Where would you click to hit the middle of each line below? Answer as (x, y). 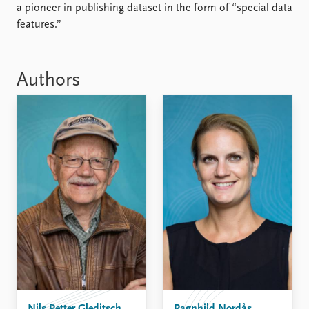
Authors (49, 81)
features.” (39, 25)
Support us (189, 17)
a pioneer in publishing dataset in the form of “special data (154, 8)
